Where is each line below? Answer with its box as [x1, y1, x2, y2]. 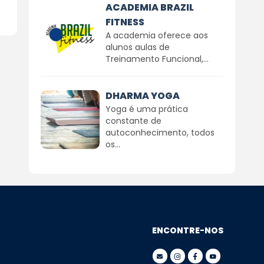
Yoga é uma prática [105, 103, 188, 115]
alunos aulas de [105, 41, 170, 53]
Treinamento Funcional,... [105, 53, 209, 65]
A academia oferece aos [105, 29, 208, 41]
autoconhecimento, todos [105, 127, 214, 138]
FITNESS [105, 15, 144, 29]
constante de [105, 115, 161, 127]
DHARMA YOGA [105, 89, 180, 103]
